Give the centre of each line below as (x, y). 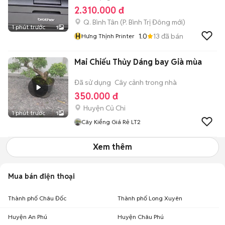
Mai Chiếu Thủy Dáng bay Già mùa (138, 62)
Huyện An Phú (28, 217)
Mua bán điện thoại (41, 176)
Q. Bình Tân (101, 22)
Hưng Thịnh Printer (108, 36)
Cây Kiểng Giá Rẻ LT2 (111, 122)
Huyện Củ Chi (104, 108)
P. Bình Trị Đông (146, 22)
